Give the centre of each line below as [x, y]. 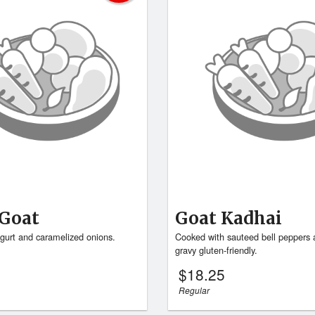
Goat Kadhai [228, 219]
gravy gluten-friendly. [216, 250]
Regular [194, 290]
